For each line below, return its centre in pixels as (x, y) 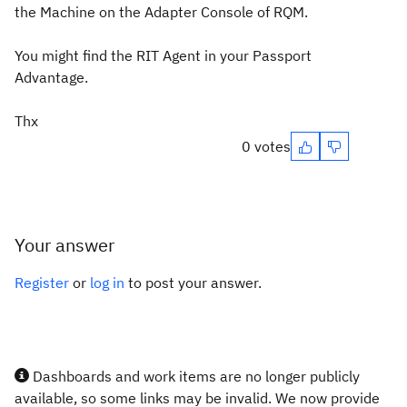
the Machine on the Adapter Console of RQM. (161, 12)
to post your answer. (193, 283)
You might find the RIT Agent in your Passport (163, 55)
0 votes (266, 146)
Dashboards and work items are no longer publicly (194, 376)
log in (107, 283)
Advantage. (51, 77)
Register (42, 283)
